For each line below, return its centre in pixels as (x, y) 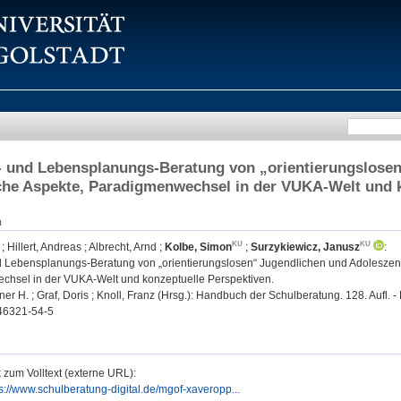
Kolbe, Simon (198, 247)
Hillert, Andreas (44, 247)
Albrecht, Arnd (123, 247)
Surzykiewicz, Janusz (305, 247)
